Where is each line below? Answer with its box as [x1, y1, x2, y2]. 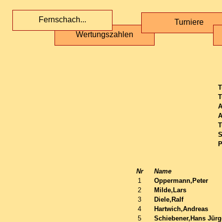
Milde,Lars [154, 186, 186, 194]
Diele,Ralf [154, 196, 183, 203]
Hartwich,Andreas [154, 205, 208, 213]
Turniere [174, 18, 204, 26]
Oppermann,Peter [154, 177, 208, 184]
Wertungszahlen [76, 30, 133, 39]
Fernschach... [39, 15, 86, 24]
